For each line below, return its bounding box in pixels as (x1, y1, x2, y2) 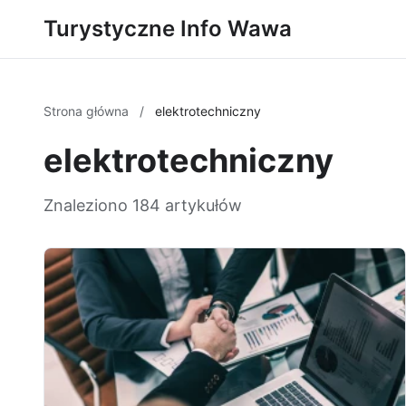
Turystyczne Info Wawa (43, 15, 292, 42)
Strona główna (43, 103, 132, 119)
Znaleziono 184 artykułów (43, 196, 242, 215)
